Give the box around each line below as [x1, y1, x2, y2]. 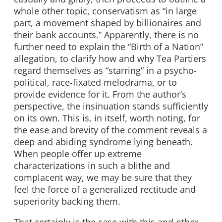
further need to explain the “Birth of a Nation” [14, 41, 203, 53]
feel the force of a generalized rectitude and [14, 183, 196, 196]
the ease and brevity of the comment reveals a [14, 124, 207, 136]
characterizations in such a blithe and [14, 160, 170, 172]
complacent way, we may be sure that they [14, 171, 192, 184]
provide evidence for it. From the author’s [14, 88, 186, 101]
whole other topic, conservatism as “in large [14, 5, 197, 17]
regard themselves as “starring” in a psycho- [14, 64, 197, 77]
